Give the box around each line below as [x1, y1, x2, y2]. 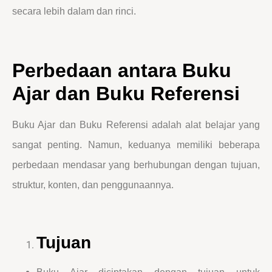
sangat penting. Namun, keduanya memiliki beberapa [12, 139, 260, 150]
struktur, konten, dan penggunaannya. [12, 179, 174, 190]
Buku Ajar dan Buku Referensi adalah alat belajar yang [12, 119, 260, 130]
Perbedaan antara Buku [12, 59, 231, 81]
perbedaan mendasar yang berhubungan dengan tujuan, [12, 159, 260, 170]
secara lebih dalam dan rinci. [12, 5, 136, 16]
